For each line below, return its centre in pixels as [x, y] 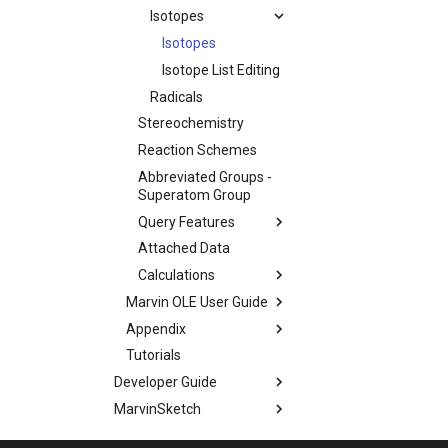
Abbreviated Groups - [205, 176]
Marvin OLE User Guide [197, 301]
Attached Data [184, 248]
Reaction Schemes [197, 150]
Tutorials [153, 355]
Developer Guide [165, 382]
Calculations [176, 275]
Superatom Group [194, 194]
